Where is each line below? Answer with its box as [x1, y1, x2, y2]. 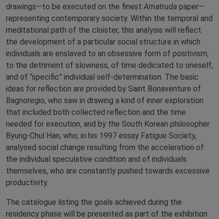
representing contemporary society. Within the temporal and [6, 14, 213, 23]
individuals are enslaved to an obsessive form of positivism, [6, 49, 209, 59]
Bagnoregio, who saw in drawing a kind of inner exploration [6, 96, 203, 106]
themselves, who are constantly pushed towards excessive [6, 166, 210, 176]
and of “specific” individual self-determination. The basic [6, 72, 198, 82]
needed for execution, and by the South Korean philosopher [6, 119, 210, 129]
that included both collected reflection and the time [6, 108, 186, 117]
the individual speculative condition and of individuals [6, 154, 187, 164]
